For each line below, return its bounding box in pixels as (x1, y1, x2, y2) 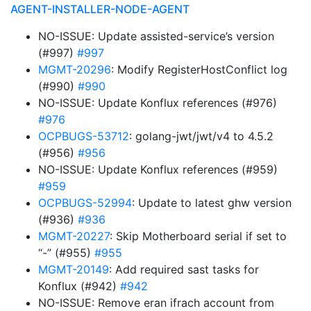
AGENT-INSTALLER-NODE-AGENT (10, 2, 190, 16)
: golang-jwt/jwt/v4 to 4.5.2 (129, 129, 274, 143)
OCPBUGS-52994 (38, 196, 132, 210)
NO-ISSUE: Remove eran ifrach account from (38, 296, 274, 310)
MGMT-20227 (38, 229, 110, 243)
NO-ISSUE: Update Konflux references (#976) (38, 96, 277, 110)
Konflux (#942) (38, 279, 120, 293)
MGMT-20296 (38, 62, 111, 76)
